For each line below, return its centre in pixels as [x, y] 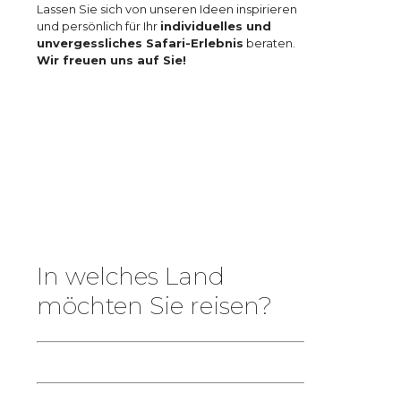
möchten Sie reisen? [154, 306]
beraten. [269, 43]
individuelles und [216, 26]
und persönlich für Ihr [98, 26]
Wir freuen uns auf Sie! [111, 60]
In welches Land [131, 277]
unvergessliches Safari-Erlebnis [140, 43]
